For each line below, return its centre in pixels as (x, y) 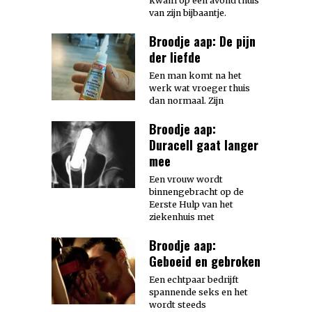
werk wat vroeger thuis (200, 88)
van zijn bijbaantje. (188, 13)
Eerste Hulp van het (191, 205)
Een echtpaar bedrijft (194, 280)
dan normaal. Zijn (186, 101)
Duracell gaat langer (204, 145)
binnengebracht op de (196, 192)
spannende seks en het (198, 292)
